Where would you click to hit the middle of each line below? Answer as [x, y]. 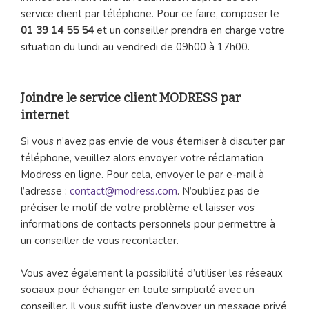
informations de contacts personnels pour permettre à [148, 225]
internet [45, 115]
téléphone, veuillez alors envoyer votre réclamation [142, 158]
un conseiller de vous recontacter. [102, 241]
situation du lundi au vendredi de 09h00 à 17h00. [139, 47]
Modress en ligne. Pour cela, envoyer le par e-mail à [142, 175]
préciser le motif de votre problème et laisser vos [138, 208]
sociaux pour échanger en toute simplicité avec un [138, 289]
